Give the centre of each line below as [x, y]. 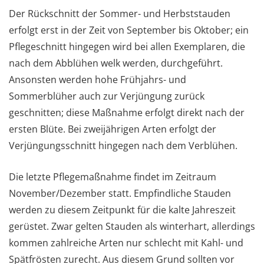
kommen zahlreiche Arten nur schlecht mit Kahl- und [126, 242]
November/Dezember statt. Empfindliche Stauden [120, 193]
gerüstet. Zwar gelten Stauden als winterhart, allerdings [132, 226]
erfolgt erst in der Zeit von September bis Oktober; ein [129, 30]
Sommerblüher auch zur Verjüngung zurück [107, 96]
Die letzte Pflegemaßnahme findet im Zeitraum [113, 176]
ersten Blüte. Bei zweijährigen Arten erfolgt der [113, 129]
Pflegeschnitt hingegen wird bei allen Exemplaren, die [127, 46]
